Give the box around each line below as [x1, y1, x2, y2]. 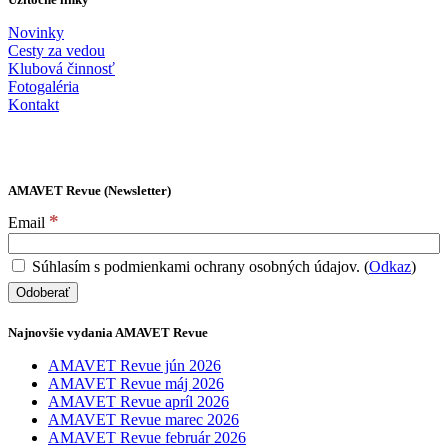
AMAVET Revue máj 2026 [48, 374, 224, 392]
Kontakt [8, 95, 59, 113]
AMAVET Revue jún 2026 [48, 356, 221, 374]
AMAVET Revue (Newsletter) [8, 182, 171, 198]
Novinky [8, 23, 64, 41]
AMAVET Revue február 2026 [48, 428, 246, 446]
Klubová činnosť [8, 59, 115, 77]
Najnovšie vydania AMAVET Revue [8, 324, 208, 340]
